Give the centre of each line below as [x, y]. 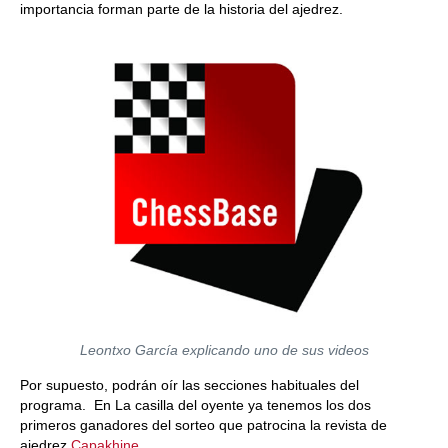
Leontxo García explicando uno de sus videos [224, 350]
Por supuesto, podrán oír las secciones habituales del [189, 385]
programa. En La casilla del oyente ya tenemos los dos [195, 405]
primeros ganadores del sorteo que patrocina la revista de [203, 425]
